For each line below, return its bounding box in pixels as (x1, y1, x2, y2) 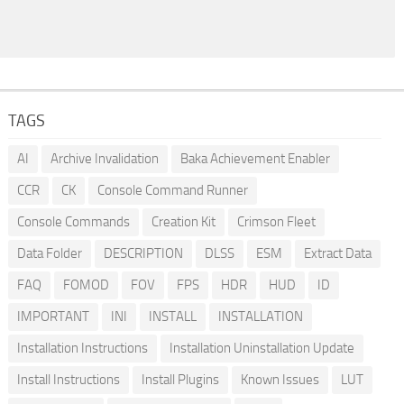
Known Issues (240, 372, 319, 389)
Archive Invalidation (50, 151, 159, 168)
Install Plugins (141, 372, 219, 389)
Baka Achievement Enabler (179, 151, 330, 168)
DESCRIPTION (103, 245, 183, 262)
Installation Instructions (16, 340, 148, 357)
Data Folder (16, 245, 82, 262)
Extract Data (303, 245, 372, 262)
